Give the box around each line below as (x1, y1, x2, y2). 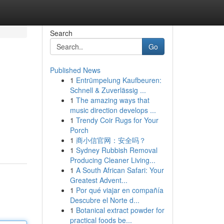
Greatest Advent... (69, 175, 127, 185)
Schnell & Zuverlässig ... (69, 85, 146, 95)
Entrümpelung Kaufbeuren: (75, 75, 161, 85)
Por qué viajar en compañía (75, 185, 163, 195)
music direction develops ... (69, 105, 156, 115)
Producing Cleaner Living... (69, 155, 155, 165)
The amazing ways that (75, 95, 149, 105)
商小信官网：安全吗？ (75, 135, 146, 145)
